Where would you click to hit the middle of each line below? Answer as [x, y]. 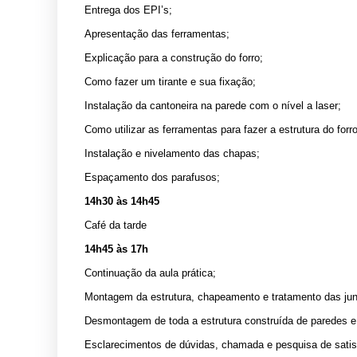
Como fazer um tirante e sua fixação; [170, 81]
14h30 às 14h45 [122, 201]
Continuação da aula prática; [150, 273]
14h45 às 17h [116, 249]
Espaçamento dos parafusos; [152, 177]
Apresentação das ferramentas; [157, 33]
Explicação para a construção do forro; [174, 57]
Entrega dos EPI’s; [128, 10]
